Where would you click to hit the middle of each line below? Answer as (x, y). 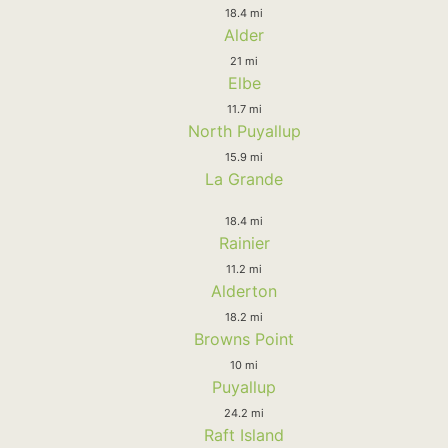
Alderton (244, 290)
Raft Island (244, 434)
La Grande (244, 178)
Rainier (244, 242)
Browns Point (244, 338)
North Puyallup (244, 130)
